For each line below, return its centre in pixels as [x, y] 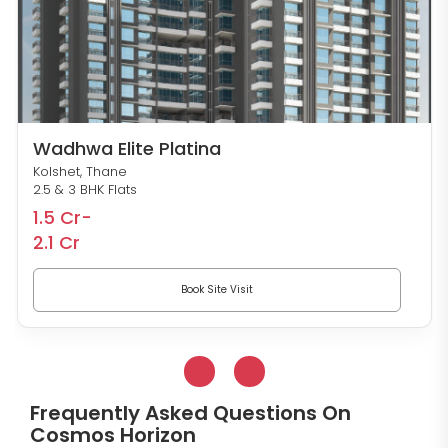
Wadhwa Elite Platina [126, 148]
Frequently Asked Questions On [190, 412]
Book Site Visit [216, 289]
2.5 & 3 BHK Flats [84, 189]
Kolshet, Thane [79, 171]
